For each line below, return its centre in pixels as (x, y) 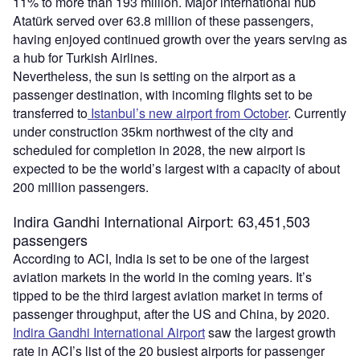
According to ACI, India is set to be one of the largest (161, 259)
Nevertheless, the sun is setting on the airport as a (154, 76)
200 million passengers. (81, 187)
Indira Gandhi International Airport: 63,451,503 (162, 221)
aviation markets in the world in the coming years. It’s (162, 277)
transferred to (50, 113)
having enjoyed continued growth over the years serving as (180, 39)
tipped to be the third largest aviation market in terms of (168, 296)
